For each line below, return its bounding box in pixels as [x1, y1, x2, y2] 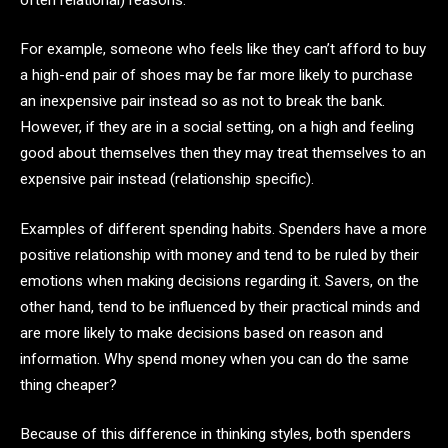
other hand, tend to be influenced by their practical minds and [20, 297, 420, 316]
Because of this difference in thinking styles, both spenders [20, 425, 411, 444]
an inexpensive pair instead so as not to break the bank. [20, 92, 385, 111]
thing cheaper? [20, 375, 117, 394]
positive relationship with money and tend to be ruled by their [20, 245, 419, 264]
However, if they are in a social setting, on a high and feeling [20, 118, 414, 137]
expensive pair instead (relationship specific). [20, 170, 314, 189]
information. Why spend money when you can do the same [20, 349, 409, 368]
